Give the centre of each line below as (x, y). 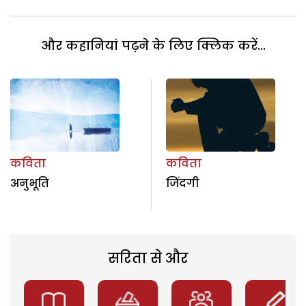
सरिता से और (148, 258)
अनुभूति (30, 183)
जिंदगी (182, 183)
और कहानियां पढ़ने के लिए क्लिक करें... (153, 46)
